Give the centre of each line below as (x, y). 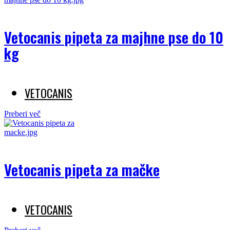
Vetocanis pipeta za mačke (82, 170)
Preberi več (22, 114)
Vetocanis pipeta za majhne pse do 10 (114, 37)
